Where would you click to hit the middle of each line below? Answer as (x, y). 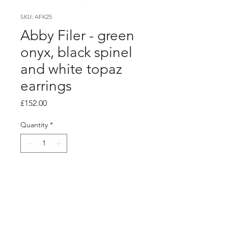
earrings (46, 85)
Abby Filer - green (77, 35)
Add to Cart (81, 175)
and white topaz (71, 69)
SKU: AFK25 (36, 16)
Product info (44, 211)
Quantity (34, 124)
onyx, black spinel (76, 52)
